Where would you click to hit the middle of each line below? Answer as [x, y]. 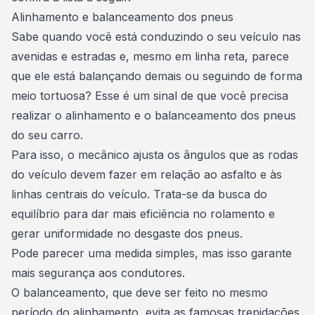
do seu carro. [49, 135]
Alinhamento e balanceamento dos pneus [124, 17]
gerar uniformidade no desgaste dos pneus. [130, 233]
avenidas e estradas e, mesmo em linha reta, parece [150, 56]
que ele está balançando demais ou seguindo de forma [157, 76]
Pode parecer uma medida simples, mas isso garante [152, 253]
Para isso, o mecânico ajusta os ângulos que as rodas [155, 155]
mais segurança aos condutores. [100, 273]
